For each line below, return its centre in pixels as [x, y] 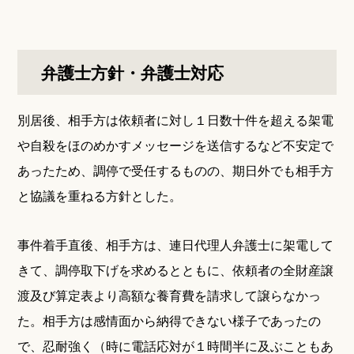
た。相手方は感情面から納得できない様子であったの [169, 320]
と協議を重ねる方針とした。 [100, 196]
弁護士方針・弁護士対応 [133, 72]
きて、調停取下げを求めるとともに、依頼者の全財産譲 [176, 270]
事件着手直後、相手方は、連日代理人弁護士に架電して [176, 245]
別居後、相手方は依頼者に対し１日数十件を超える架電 [176, 120]
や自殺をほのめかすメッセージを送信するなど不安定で [176, 145]
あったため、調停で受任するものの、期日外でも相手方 [176, 170]
